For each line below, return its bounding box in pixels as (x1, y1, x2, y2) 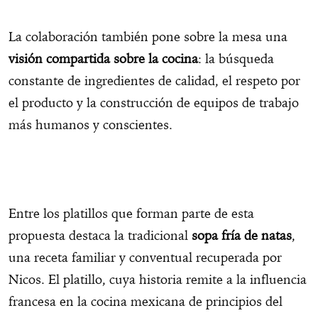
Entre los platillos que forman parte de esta (9, 204, 254, 221)
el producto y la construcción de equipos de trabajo (9, 94, 299, 111)
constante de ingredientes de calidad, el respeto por (9, 72, 300, 89)
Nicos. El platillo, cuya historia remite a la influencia (9, 270, 307, 287)
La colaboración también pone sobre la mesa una (9, 28, 287, 45)
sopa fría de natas (192, 226, 292, 243)
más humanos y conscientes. (9, 116, 172, 133)
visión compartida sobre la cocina (9, 50, 198, 67)
